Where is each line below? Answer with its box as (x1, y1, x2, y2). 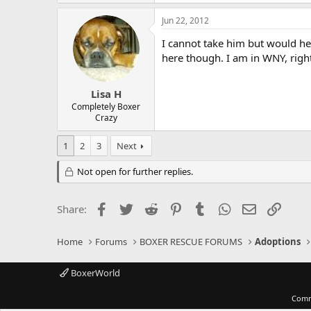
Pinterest (184, 201, 227, 215)
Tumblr (208, 201, 243, 215)
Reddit (159, 201, 190, 215)
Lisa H (90, 87, 121, 101)
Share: (57, 202, 87, 216)
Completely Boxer (72, 101, 140, 112)
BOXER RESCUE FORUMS (140, 235, 243, 248)
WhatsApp (233, 201, 283, 215)
